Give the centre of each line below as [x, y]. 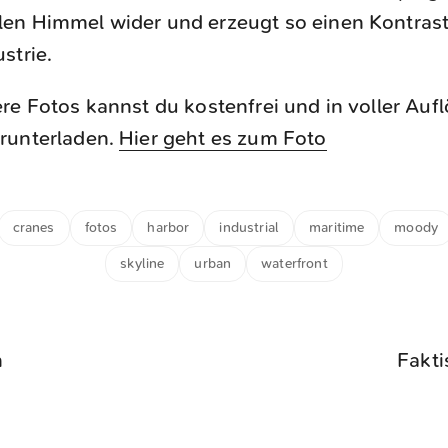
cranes [33, 227]
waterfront [294, 263]
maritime [337, 227]
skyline [142, 263]
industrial [249, 227]
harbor [168, 227]
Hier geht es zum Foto [223, 138]
